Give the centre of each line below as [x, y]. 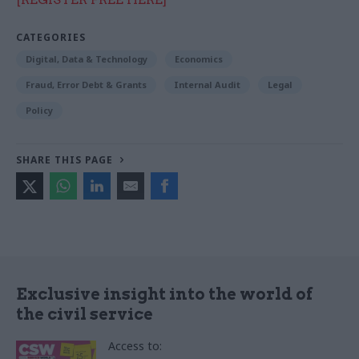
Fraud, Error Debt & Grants [86, 85]
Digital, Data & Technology [87, 59]
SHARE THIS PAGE [65, 160]
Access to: [135, 346]
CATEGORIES [51, 38]
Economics [199, 59]
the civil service [85, 315]
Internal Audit [207, 85]
